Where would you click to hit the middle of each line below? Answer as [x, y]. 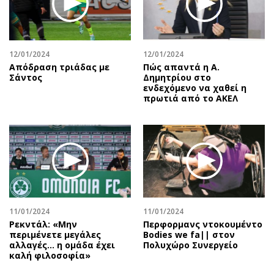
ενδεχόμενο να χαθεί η [195, 87]
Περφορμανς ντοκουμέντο [203, 224]
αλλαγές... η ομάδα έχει [62, 245]
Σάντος [26, 77]
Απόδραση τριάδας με [59, 67]
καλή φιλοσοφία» [50, 256]
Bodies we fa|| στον [189, 235]
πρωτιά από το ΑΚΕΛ [191, 98]
